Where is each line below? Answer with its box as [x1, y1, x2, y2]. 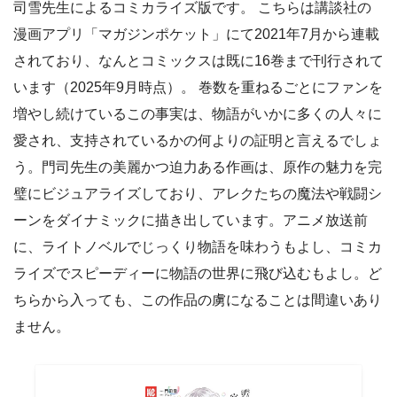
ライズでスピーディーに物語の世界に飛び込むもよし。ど [13, 266, 382, 282]
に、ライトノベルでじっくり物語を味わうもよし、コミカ [13, 239, 382, 255]
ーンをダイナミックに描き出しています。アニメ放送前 [13, 213, 368, 229]
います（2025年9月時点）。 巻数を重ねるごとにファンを [13, 80, 383, 96]
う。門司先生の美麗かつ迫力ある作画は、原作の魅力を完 [13, 160, 382, 175]
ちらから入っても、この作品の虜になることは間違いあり [13, 292, 382, 308]
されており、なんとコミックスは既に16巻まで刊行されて [13, 53, 384, 69]
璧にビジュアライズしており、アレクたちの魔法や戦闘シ [13, 186, 382, 202]
